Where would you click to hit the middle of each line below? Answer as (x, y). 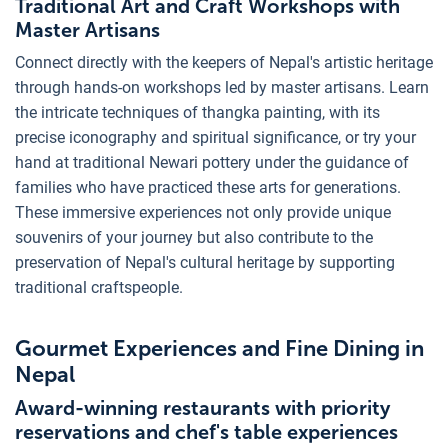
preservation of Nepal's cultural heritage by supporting (205, 262)
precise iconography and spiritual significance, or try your (215, 137)
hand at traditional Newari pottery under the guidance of (212, 162)
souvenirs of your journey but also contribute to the (194, 237)
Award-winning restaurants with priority (202, 407)
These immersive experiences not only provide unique (203, 212)
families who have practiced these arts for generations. (208, 187)
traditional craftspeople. (99, 287)
